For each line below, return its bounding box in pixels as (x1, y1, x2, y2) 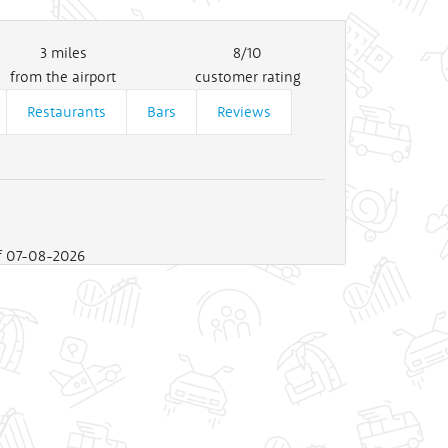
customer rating (194, 66, 301, 86)
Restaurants (27, 101, 106, 121)
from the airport (10, 66, 117, 86)
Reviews (217, 101, 271, 121)
